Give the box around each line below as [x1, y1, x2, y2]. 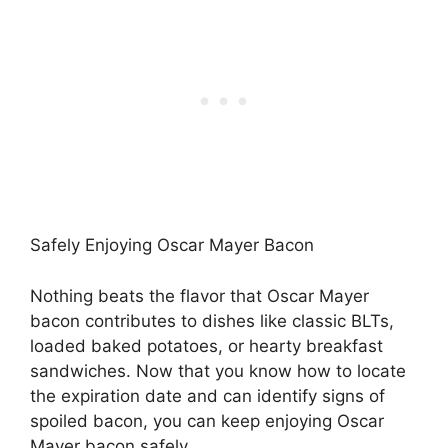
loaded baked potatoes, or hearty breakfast [30, 335, 383, 356]
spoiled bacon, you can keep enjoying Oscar [30, 410, 384, 431]
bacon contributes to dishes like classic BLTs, [30, 310, 394, 331]
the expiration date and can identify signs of [30, 385, 385, 406]
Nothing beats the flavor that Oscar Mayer [30, 285, 369, 306]
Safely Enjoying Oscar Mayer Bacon [30, 235, 314, 256]
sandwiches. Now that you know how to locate [30, 360, 406, 381]
